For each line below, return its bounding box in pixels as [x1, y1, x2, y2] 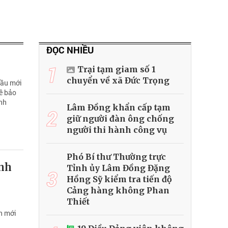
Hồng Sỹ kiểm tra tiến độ [67, 174, 172, 185]
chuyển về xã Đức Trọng [67, 75, 169, 86]
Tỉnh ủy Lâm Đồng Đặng [67, 163, 170, 174]
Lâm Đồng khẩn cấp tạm [67, 102, 170, 113]
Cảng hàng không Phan [67, 185, 169, 196]
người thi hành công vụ [67, 125, 167, 135]
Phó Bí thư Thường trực [67, 152, 166, 162]
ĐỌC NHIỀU [46, 44, 94, 56]
